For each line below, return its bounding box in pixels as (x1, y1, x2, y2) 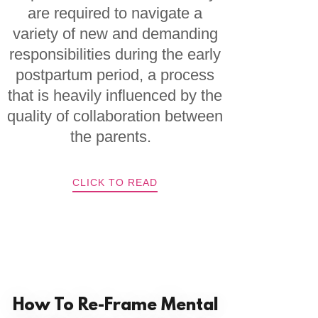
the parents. (70, 128, 160, 146)
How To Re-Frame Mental (12, 296, 218, 316)
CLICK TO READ (72, 177, 158, 188)
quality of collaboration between (7, 107, 224, 125)
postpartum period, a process (16, 66, 215, 84)
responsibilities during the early (9, 45, 221, 63)
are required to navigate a (28, 4, 203, 22)
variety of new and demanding (12, 25, 218, 43)
